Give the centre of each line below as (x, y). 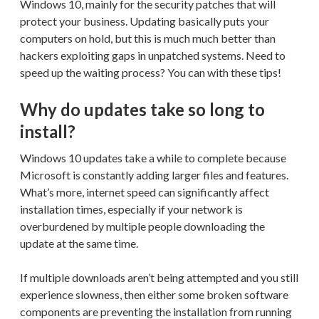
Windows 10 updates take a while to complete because (153, 157)
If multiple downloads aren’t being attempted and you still (159, 277)
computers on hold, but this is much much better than (148, 38)
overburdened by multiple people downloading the (142, 226)
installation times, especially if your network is (131, 209)
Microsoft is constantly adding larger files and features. (154, 174)
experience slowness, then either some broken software (154, 294)
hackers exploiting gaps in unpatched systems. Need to (153, 55)
